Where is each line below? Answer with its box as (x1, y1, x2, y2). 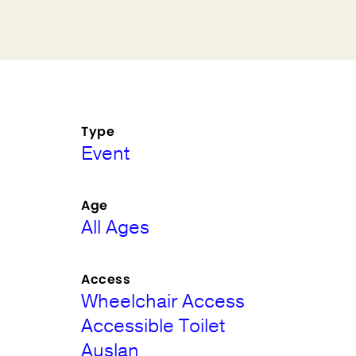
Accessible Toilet (81, 313, 226, 339)
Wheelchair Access (81, 288, 246, 314)
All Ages (81, 215, 150, 240)
